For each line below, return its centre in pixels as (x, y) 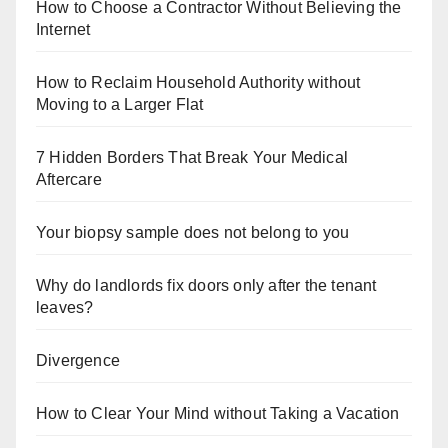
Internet (63, 30)
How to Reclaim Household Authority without (198, 83)
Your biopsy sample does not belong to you (193, 233)
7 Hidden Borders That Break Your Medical (192, 158)
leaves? (65, 308)
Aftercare (69, 180)
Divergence (78, 361)
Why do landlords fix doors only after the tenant (206, 286)
